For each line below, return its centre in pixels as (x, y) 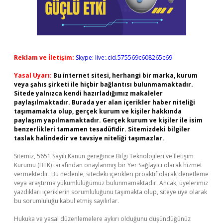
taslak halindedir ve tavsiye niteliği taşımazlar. (89, 138)
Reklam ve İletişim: (44, 57)
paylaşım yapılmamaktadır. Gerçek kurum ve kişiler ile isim (108, 120)
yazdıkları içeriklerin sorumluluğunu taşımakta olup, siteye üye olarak (111, 192)
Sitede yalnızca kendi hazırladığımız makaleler (88, 93)
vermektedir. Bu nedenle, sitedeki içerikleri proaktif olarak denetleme (111, 174)
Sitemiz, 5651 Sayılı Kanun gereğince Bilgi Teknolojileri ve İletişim (104, 156)
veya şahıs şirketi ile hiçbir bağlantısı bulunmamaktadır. (104, 84)
